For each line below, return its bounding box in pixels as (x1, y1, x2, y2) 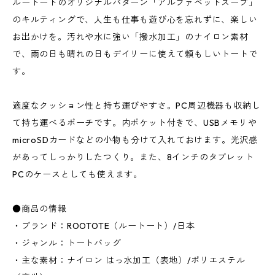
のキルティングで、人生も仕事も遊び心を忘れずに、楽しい (12, 14, 258, 26)
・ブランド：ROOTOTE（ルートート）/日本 (12, 220, 195, 232)
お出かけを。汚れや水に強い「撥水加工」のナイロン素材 (12, 31, 249, 43)
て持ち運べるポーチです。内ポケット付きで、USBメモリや (12, 117, 257, 129)
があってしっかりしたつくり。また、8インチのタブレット (12, 152, 254, 163)
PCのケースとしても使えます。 (12, 169, 142, 180)
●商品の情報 (12, 203, 67, 215)
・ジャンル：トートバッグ (12, 238, 122, 249)
